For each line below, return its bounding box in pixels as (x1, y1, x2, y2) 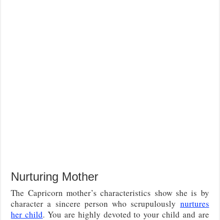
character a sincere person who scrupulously (11, 197, 180, 209)
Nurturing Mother (11, 169, 99, 183)
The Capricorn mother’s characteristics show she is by (11, 187, 209, 198)
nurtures (180, 197, 209, 209)
